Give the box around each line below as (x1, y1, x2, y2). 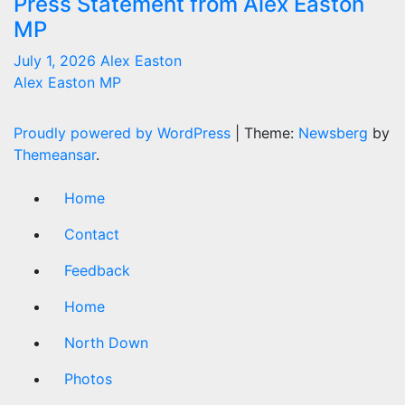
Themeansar (14, 146, 96, 164)
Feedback (64, 261, 130, 279)
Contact (64, 225, 119, 243)
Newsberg (298, 124, 368, 142)
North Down (64, 334, 148, 352)
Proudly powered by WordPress (14, 124, 235, 142)
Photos (64, 370, 112, 388)
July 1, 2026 (14, 52, 100, 70)
